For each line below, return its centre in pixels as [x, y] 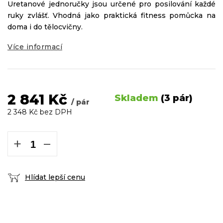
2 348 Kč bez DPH [40, 112]
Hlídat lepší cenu [55, 177]
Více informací [35, 47]
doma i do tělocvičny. [45, 27]
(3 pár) [177, 98]
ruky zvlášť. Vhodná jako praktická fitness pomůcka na [111, 15]
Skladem [138, 98]
